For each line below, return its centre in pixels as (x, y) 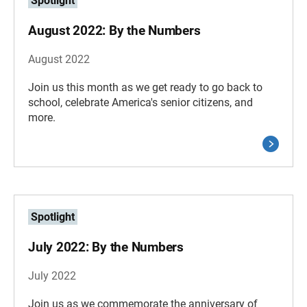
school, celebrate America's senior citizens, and (140, 102)
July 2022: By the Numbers (106, 247)
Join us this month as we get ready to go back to (145, 87)
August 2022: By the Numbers (114, 30)
